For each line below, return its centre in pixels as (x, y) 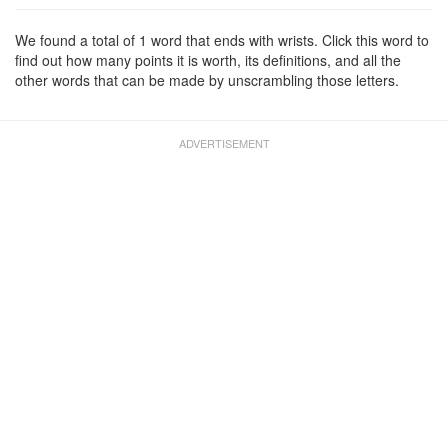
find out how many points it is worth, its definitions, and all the (208, 60)
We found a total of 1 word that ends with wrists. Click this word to (222, 40)
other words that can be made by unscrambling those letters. (207, 80)
